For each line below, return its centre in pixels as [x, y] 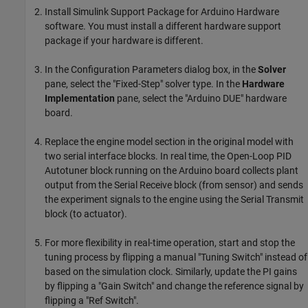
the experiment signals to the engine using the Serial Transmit [174, 199]
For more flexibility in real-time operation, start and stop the [170, 242]
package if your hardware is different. [124, 40]
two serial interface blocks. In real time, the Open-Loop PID [168, 156]
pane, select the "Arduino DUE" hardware [201, 98]
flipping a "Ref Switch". [92, 300]
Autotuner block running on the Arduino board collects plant [172, 170]
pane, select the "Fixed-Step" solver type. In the [143, 84]
